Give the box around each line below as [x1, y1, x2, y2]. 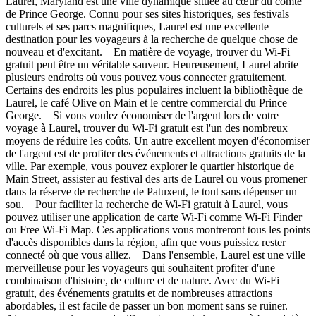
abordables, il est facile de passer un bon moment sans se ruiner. [6, 299, 288, 312]
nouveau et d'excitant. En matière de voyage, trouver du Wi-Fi [6, 45, 290, 58]
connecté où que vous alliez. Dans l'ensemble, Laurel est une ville [6, 248, 305, 261]
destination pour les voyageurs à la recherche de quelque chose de [6, 32, 298, 45]
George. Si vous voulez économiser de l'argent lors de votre [6, 109, 279, 121]
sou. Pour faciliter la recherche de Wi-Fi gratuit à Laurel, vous [6, 197, 288, 210]
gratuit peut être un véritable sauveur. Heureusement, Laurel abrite [6, 58, 298, 71]
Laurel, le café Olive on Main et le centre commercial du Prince [6, 96, 287, 109]
